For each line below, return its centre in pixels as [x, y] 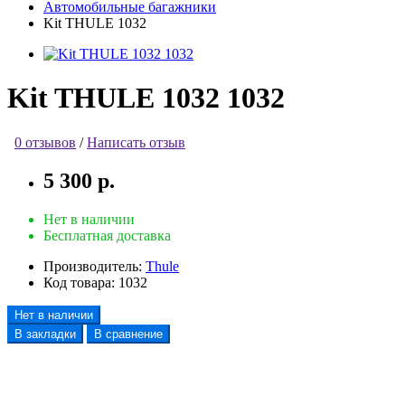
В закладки [45, 334]
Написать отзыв [136, 142]
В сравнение [128, 334]
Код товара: [79, 282]
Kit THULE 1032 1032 [146, 98]
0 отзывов [45, 142]
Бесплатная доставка [107, 235]
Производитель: [93, 266]
